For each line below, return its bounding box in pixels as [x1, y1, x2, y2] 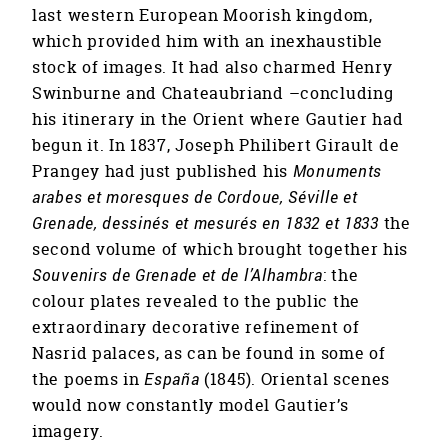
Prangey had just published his [32, 160, 293, 183]
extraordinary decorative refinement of [32, 316, 360, 339]
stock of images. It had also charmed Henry [32, 56, 393, 79]
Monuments [292, 160, 383, 182]
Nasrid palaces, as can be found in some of [32, 342, 386, 365]
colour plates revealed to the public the [32, 290, 361, 313]
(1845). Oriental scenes [199, 368, 391, 391]
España [144, 368, 200, 390]
